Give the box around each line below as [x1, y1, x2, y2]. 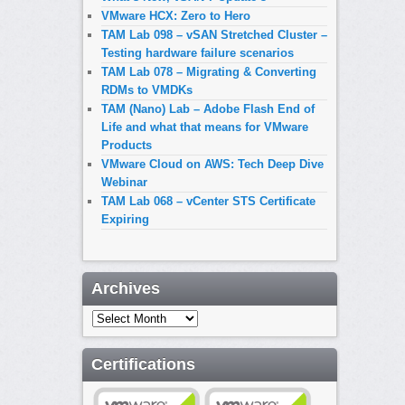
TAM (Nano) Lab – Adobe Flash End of [100, 101, 315, 116]
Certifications [90, 355, 195, 374]
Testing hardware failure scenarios [100, 45, 294, 60]
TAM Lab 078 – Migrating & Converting [100, 64, 316, 79]
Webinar [100, 174, 147, 189]
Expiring [100, 212, 149, 226]
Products [100, 137, 152, 152]
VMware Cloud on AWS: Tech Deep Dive [100, 156, 324, 171]
